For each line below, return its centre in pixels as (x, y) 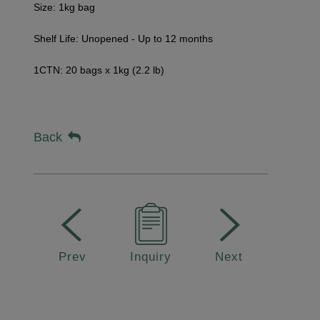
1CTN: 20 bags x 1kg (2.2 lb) (99, 70)
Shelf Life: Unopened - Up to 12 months (124, 38)
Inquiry (151, 256)
